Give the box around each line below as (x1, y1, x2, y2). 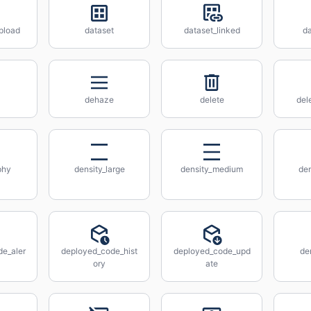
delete (199, 94, 224, 105)
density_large (74, 164, 125, 174)
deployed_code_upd (173, 246, 251, 256)
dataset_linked (183, 25, 240, 35)
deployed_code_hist (61, 246, 137, 256)
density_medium (180, 164, 243, 174)
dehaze (85, 94, 114, 105)
